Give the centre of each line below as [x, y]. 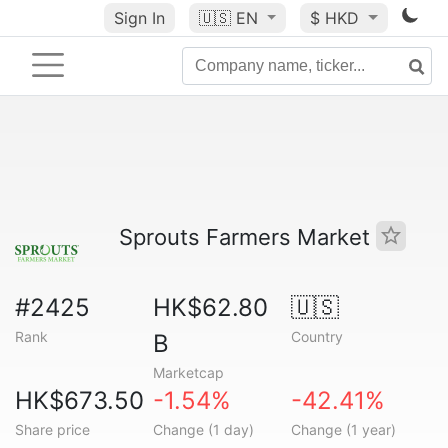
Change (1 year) [343, 429]
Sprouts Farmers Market [247, 237]
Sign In [139, 18]
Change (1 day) [203, 429]
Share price [52, 429]
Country [316, 336]
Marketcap [188, 372]
